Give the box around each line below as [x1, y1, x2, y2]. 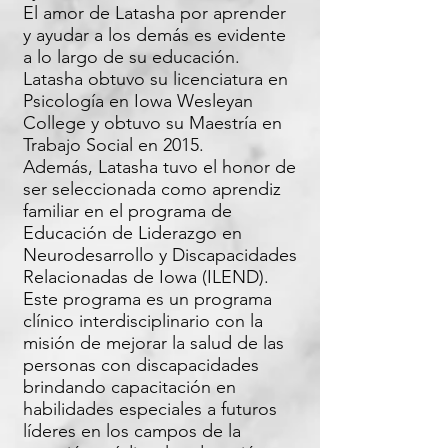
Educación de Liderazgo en [23, 222, 242, 244]
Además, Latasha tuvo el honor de [23, 156, 296, 178]
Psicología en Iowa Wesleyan [23, 90, 253, 112]
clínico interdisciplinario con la [23, 310, 263, 332]
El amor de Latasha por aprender [23, 2, 286, 24]
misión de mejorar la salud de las [23, 332, 284, 354]
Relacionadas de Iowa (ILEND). [23, 266, 269, 288]
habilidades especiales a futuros [23, 398, 277, 420]
